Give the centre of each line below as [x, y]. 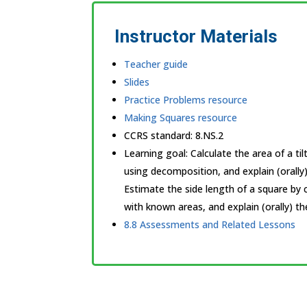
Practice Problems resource [186, 100]
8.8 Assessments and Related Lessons [210, 225]
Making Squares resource [181, 118]
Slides [137, 82]
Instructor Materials [196, 37]
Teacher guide [156, 64]
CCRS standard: [160, 136]
